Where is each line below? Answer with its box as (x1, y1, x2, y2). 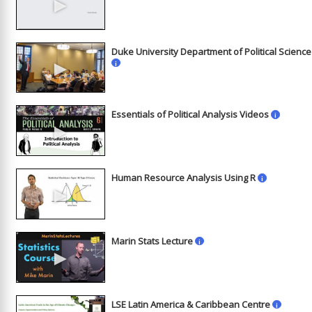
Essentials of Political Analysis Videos (111, 108, 270, 121)
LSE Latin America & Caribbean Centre (111, 297, 271, 311)
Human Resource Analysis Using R (111, 171, 256, 185)
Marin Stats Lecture (111, 234, 194, 247)
